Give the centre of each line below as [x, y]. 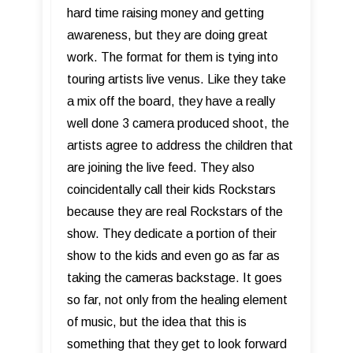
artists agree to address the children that [180, 145]
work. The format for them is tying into [173, 57]
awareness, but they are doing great [167, 35]
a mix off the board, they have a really [171, 101]
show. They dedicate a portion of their [172, 233]
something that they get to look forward [177, 344]
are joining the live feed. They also [161, 167]
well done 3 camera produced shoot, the [178, 123]
